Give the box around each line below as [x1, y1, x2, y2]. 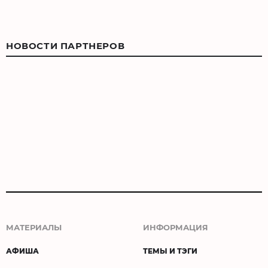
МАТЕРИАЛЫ [6, 222, 62, 233]
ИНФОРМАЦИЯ [143, 222, 208, 233]
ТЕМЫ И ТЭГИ [143, 246, 197, 256]
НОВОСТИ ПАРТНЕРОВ [6, 39, 125, 52]
